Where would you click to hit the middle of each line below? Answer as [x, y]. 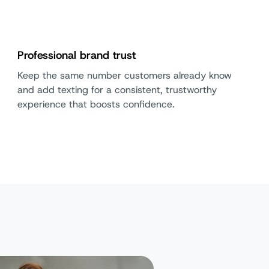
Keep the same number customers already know [125, 75]
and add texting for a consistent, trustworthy [117, 90]
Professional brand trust [80, 55]
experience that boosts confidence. [98, 104]
